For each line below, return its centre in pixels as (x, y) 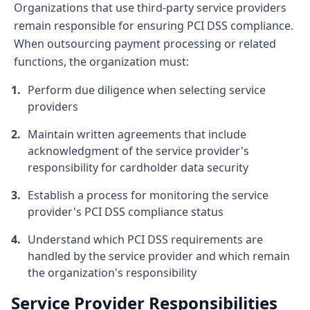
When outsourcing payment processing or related (145, 44)
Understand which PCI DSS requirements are (145, 239)
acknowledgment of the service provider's (138, 151)
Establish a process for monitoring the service (148, 195)
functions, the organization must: (101, 62)
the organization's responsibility (112, 273)
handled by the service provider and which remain (159, 256)
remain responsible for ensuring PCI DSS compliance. (154, 26)
